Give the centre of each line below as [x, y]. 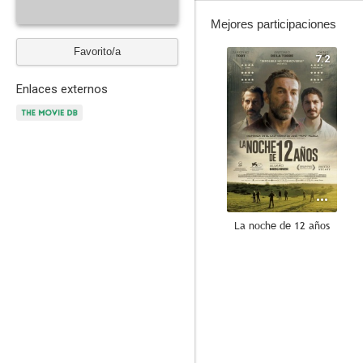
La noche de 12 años [282, 225]
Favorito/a [97, 51]
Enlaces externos [62, 89]
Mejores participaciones [273, 24]
